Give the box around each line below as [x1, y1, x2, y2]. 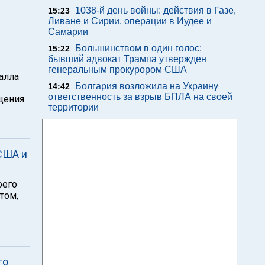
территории [48, 102, 99, 112]
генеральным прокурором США [48, 64, 187, 75]
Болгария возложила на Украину [75, 81, 218, 91]
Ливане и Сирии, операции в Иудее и [48, 16, 212, 26]
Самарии [48, 27, 88, 37]
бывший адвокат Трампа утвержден [48, 54, 206, 64]
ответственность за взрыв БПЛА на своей [48, 92, 232, 102]
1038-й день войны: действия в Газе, [75, 5, 236, 15]
